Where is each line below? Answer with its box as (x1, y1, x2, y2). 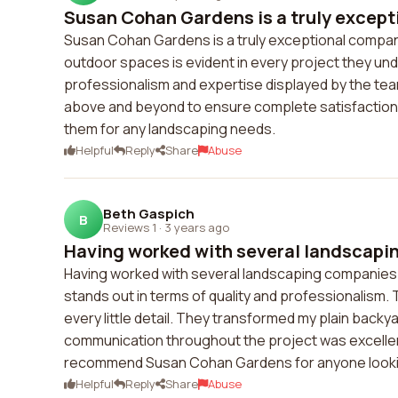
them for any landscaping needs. (64, 119, 275, 139)
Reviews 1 (103, 219, 156, 235)
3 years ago (164, 219, 229, 235)
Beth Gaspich (103, 203, 195, 223)
